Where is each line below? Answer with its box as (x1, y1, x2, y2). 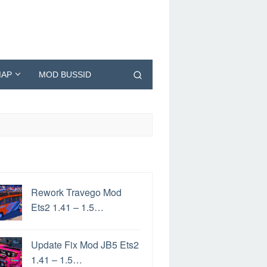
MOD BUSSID (39, 70, 91, 79)
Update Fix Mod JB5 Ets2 (31, 238, 139, 252)
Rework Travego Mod (31, 185, 122, 199)
